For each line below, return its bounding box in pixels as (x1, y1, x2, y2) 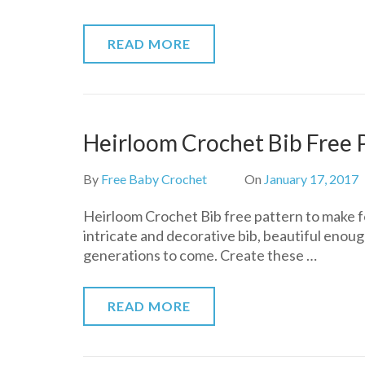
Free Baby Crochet (101, 171, 207, 187)
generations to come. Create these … (83, 246, 317, 264)
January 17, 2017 (264, 171, 358, 187)
